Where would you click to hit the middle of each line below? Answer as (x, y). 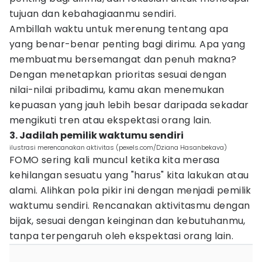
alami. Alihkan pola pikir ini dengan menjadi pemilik (130, 190)
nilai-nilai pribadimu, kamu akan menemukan (117, 90)
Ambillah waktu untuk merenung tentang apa (119, 29)
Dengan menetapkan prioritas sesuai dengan (118, 75)
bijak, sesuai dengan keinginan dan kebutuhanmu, (127, 221)
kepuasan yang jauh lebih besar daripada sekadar (129, 105)
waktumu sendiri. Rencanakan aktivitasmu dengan (130, 206)
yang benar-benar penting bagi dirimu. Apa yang (127, 44)
